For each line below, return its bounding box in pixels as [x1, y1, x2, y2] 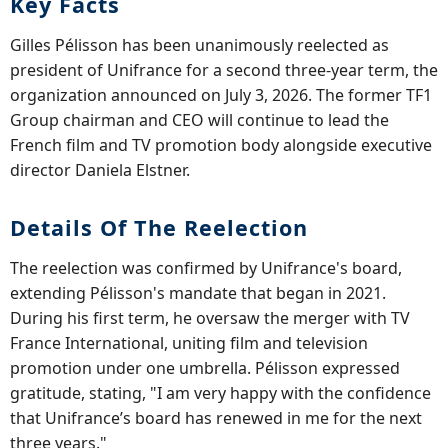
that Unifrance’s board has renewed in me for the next [10, 406, 422, 429]
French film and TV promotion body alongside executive [10, 133, 432, 156]
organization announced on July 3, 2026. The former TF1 [10, 83, 432, 106]
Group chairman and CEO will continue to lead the [10, 108, 389, 131]
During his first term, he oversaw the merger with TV [10, 306, 410, 329]
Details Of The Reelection [10, 212, 308, 242]
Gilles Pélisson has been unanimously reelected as [10, 33, 389, 56]
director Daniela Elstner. [10, 158, 190, 181]
